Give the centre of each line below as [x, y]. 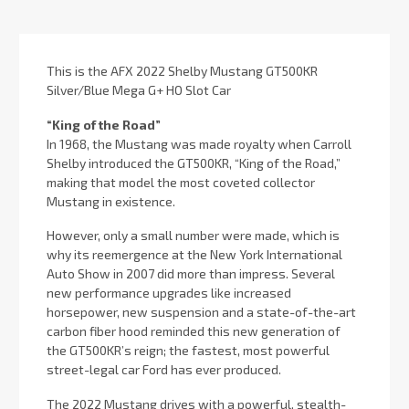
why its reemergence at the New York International [194, 255]
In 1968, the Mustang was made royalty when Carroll [199, 143]
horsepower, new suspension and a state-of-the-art [201, 312]
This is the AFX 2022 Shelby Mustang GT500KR [182, 70]
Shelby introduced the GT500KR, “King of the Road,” [194, 163]
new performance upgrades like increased [169, 293]
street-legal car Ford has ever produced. [164, 370]
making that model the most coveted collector [181, 182]
